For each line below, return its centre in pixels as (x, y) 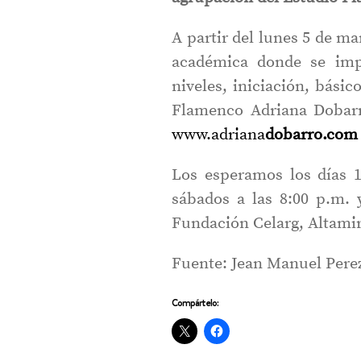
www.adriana (219, 135)
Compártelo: (195, 303)
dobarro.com (312, 135)
